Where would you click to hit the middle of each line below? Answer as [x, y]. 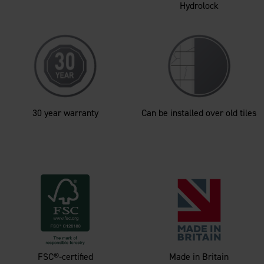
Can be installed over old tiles [199, 113]
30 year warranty [65, 113]
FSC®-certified [65, 256]
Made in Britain [199, 256]
